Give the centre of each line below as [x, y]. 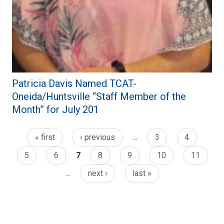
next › [97, 173]
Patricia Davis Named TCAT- [74, 83]
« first [45, 137]
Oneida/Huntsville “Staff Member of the [99, 96]
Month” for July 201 [55, 109]
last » [142, 173]
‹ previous [97, 137]
